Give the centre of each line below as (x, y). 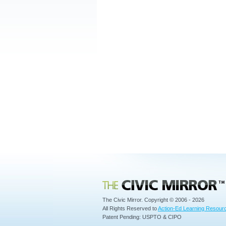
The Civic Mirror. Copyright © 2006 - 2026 (153, 200)
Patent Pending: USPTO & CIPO (142, 217)
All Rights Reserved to (130, 209)
